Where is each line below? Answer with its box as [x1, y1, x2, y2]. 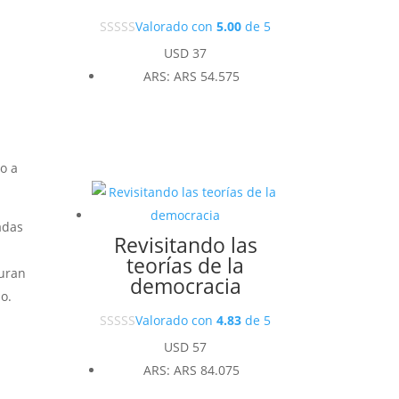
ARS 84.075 [174, 361, 240, 379]
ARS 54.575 [174, 68, 240, 85]
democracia [129, 271, 241, 300]
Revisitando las [113, 230, 257, 259]
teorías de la [126, 250, 245, 280]
